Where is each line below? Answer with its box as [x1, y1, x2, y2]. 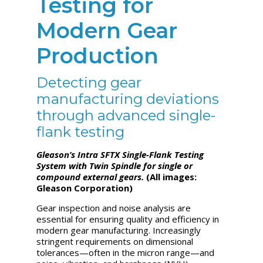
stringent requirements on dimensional [36, 235, 194, 247]
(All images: [146, 170, 197, 183]
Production [36, 42, 159, 69]
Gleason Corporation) [36, 181, 133, 194]
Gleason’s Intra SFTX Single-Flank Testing [36, 148, 204, 160]
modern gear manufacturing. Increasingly [36, 224, 201, 236]
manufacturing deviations [36, 90, 220, 107]
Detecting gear [36, 73, 142, 91]
